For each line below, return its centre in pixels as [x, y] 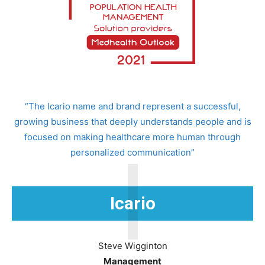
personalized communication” [132, 152]
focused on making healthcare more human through [132, 137]
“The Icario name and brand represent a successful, [132, 106]
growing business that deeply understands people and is [132, 122]
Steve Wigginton [132, 246]
